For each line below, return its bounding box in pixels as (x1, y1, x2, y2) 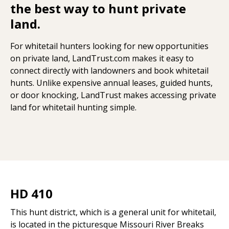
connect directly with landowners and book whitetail (10, 64, 209, 76)
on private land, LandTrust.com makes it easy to (10, 52, 194, 64)
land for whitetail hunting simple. (10, 101, 136, 113)
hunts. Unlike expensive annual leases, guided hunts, (10, 77, 213, 88)
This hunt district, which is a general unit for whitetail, (10, 206, 216, 218)
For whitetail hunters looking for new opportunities (10, 40, 209, 52)
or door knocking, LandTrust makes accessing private (10, 89, 216, 101)
